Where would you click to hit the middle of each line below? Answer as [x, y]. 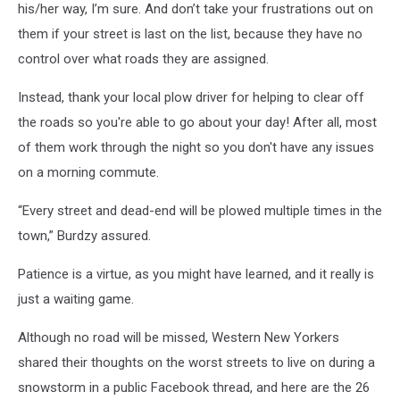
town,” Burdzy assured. [84, 236]
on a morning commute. [88, 173]
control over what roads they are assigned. [143, 59]
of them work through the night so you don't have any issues [196, 148]
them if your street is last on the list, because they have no [190, 34]
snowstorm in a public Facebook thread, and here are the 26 [194, 388]
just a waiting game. [76, 300]
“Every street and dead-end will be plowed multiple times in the [200, 211]
